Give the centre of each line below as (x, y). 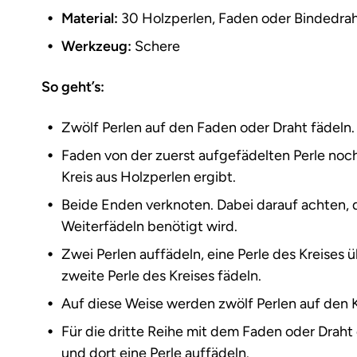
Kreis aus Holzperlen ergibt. (149, 177)
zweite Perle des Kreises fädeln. (161, 275)
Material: (90, 18)
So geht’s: (73, 86)
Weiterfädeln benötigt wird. (149, 226)
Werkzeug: (96, 46)
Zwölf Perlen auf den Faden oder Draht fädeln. (208, 127)
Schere (156, 46)
